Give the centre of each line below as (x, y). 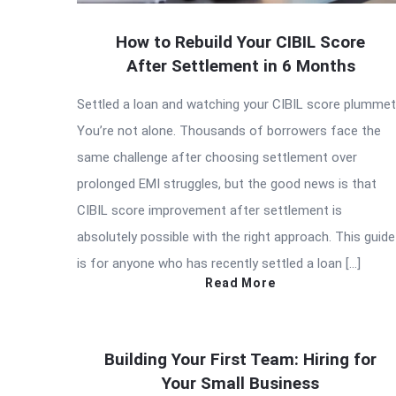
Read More (240, 282)
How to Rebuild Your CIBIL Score (240, 42)
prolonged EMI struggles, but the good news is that (227, 183)
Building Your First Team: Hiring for (240, 359)
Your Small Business (240, 383)
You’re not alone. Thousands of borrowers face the (229, 130)
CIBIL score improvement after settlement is (209, 210)
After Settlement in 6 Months (240, 65)
